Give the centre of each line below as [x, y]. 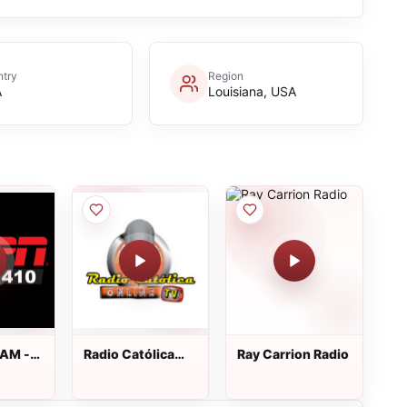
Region [225, 75]
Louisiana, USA [252, 91]
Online [104, 370]
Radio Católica [129, 354]
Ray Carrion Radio [293, 354]
